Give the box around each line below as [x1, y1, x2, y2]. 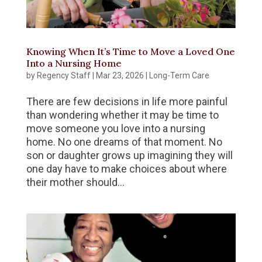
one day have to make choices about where [26, 163, 227, 175]
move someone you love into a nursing [26, 122, 205, 135]
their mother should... [26, 176, 125, 189]
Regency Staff [36, 71, 91, 81]
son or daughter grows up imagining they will [26, 149, 233, 162]
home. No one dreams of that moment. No [26, 136, 222, 149]
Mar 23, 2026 [95, 71, 144, 81]
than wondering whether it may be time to [26, 109, 219, 122]
